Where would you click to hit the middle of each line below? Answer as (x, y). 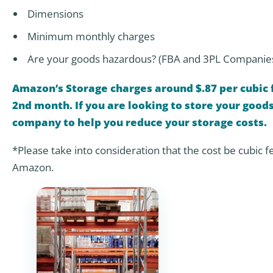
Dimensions (55, 13)
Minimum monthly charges (91, 36)
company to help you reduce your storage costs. (140, 122)
